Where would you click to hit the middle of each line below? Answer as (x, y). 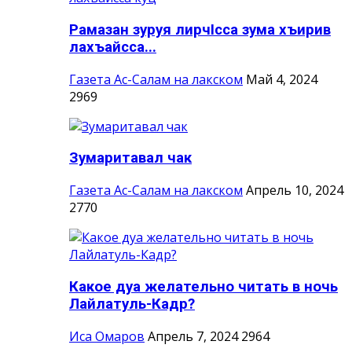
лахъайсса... (113, 47)
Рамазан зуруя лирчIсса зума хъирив (200, 29)
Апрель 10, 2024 (295, 191)
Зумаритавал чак (130, 158)
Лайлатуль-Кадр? (132, 304)
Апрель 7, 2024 (193, 336)
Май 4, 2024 (282, 79)
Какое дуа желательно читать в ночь (203, 286)
